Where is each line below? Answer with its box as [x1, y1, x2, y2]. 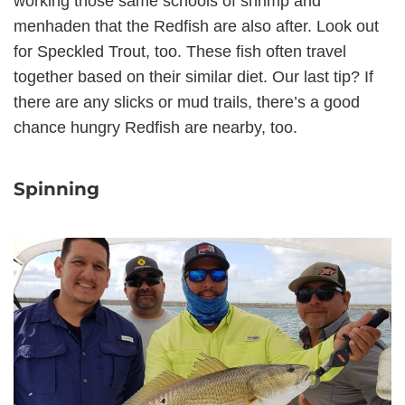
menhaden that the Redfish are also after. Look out [14, 17, 379, 36]
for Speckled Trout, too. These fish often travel [14, 42, 346, 61]
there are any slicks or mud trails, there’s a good [14, 93, 360, 112]
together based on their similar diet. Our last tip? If [14, 68, 373, 87]
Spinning [14, 178, 99, 201]
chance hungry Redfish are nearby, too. [14, 118, 297, 137]
